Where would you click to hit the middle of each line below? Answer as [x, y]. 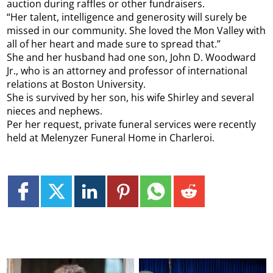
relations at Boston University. [76, 84]
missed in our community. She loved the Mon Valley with [136, 31]
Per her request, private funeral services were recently [132, 125]
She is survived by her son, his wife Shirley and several [131, 98]
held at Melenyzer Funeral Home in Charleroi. [111, 138]
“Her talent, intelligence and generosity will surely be [127, 17]
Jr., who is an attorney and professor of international [127, 71]
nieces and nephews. [55, 111]
